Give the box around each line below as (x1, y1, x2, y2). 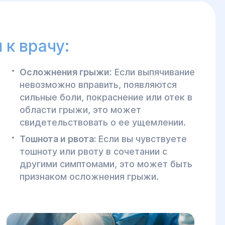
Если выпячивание (112, 67, 195, 77)
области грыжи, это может (20, 104, 141, 115)
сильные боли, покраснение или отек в (20, 92, 192, 102)
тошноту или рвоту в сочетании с (20, 146, 167, 157)
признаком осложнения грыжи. (20, 171, 159, 182)
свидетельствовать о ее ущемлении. (20, 117, 186, 128)
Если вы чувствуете (98, 134, 187, 144)
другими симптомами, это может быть (20, 159, 192, 169)
